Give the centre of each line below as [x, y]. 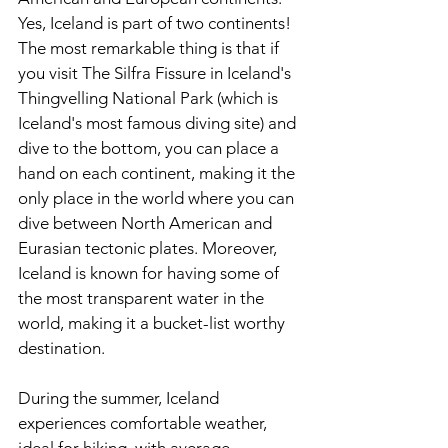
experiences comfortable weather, [144, 422]
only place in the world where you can [158, 197]
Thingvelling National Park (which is [150, 97]
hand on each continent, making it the [158, 172]
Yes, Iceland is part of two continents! [156, 22]
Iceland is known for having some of [150, 272]
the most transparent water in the [143, 297]
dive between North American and [147, 222]
